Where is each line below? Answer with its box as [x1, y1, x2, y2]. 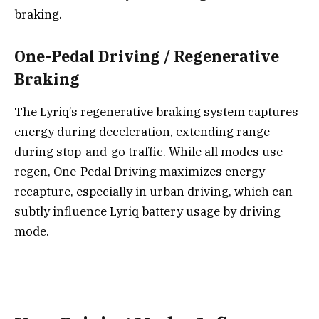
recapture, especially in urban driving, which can [14, 184, 293, 200]
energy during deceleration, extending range [14, 124, 270, 140]
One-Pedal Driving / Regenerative [14, 46, 279, 67]
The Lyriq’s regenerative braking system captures [14, 104, 298, 120]
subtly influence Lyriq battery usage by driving [14, 204, 281, 220]
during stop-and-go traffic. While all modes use [14, 144, 283, 160]
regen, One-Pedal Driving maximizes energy [14, 164, 265, 180]
